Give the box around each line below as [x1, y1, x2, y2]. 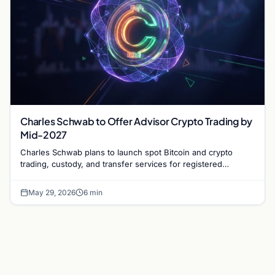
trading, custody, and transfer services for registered [20, 158, 222, 169]
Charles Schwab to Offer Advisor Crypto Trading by [20, 114, 253, 128]
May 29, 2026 [28, 187, 76, 197]
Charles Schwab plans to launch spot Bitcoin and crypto [20, 147, 233, 157]
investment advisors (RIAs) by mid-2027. [20, 170, 173, 180]
